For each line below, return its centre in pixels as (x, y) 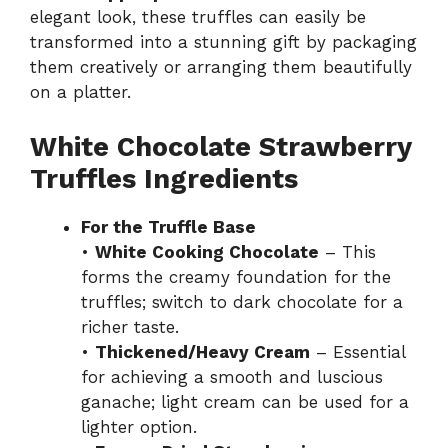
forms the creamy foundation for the (236, 276)
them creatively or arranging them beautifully (221, 67)
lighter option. (139, 426)
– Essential (357, 351)
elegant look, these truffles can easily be (198, 17)
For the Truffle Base (168, 226)
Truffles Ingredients (164, 178)
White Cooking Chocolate (207, 251)
